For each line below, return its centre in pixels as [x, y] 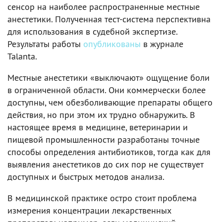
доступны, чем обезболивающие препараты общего [110, 102]
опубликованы [112, 44]
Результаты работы [45, 44]
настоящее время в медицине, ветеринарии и [98, 127]
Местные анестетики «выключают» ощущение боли [109, 78]
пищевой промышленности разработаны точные [104, 139]
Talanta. [22, 56]
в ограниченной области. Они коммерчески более [107, 90]
